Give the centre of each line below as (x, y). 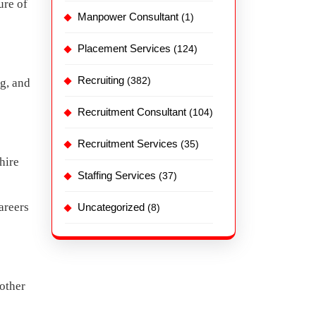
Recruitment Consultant (132, 111)
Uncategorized (111, 207)
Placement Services (124, 48)
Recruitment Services (128, 143)
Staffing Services (117, 175)
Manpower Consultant (128, 16)
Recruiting (101, 80)
